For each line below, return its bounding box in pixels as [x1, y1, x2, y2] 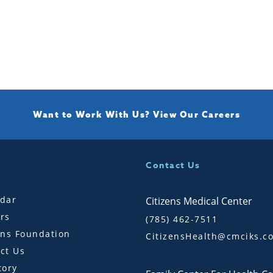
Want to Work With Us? [33, 108, 153, 120]
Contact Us [146, 158, 200, 172]
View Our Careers [153, 108, 240, 120]
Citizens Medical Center [146, 194, 252, 208]
